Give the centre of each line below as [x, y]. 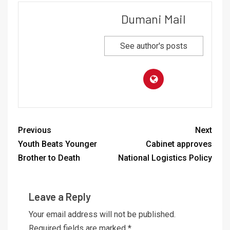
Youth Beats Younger [57, 144]
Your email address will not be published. [102, 215]
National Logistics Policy [165, 158]
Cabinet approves [179, 144]
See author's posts [154, 46]
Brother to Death [49, 158]
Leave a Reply [60, 197]
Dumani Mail [154, 19]
